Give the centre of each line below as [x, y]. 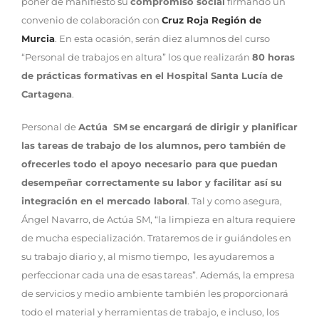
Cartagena [47, 94]
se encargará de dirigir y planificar [214, 126]
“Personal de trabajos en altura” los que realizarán [137, 57]
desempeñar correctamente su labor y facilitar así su [152, 182]
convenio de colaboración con [91, 20]
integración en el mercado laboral [104, 200]
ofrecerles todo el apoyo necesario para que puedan [150, 163]
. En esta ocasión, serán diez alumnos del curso [162, 38]
